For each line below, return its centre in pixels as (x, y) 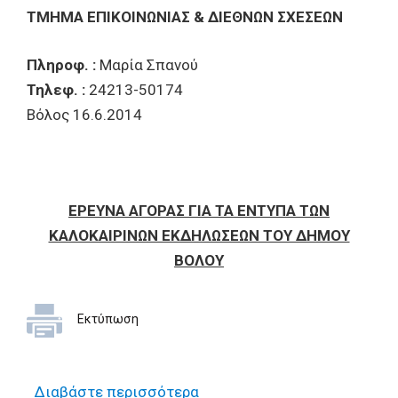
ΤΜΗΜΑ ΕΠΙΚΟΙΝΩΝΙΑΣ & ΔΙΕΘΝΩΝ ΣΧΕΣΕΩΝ (185, 17)
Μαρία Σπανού (147, 65)
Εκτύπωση (108, 319)
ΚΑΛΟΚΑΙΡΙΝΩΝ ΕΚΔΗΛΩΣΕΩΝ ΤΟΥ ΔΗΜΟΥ (199, 235)
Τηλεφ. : (56, 90)
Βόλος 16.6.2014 (84, 115)
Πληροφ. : (61, 65)
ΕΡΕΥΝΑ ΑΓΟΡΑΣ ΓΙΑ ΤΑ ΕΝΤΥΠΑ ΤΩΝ (199, 211)
